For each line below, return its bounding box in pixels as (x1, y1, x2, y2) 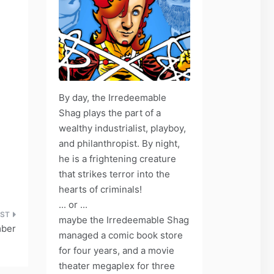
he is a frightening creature (59, 152, 176, 165)
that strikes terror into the (59, 168, 170, 180)
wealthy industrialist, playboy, (59, 122, 186, 134)
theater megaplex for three (59, 259, 175, 272)
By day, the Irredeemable (59, 91, 166, 103)
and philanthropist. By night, (59, 137, 180, 149)
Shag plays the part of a (59, 106, 161, 119)
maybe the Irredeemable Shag (59, 213, 189, 226)
